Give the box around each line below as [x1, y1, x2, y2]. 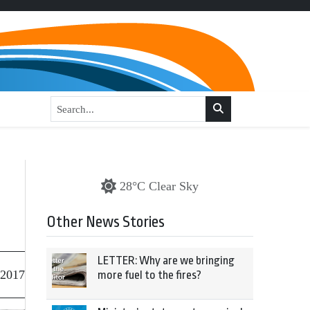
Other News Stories [46, 213, 165, 231]
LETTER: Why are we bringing [98, 254, 235, 267]
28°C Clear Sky [120, 179, 199, 193]
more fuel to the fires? [98, 268, 201, 282]
